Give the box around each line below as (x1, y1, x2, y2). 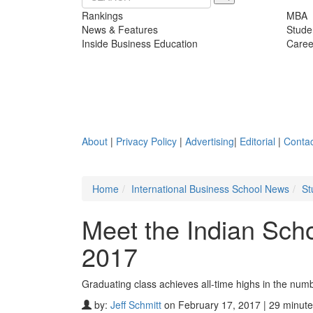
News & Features (82, 22, 158, 36)
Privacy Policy (116, 133, 177, 148)
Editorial (240, 133, 275, 148)
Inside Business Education (82, 36, 198, 50)
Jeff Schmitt (110, 297, 161, 312)
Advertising (185, 133, 234, 148)
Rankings (82, 8, 123, 22)
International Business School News (131, 181, 289, 196)
